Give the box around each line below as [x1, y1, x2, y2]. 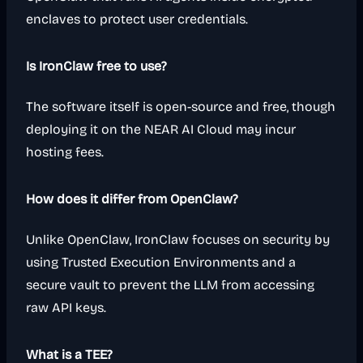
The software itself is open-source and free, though [26, 99, 335, 114]
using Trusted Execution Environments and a [26, 254, 296, 270]
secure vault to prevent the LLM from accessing [26, 277, 314, 293]
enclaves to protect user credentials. [26, 11, 248, 27]
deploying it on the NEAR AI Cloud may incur [26, 122, 296, 137]
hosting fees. [26, 144, 104, 160]
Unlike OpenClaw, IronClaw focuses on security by [26, 232, 330, 247]
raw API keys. [26, 300, 106, 315]
